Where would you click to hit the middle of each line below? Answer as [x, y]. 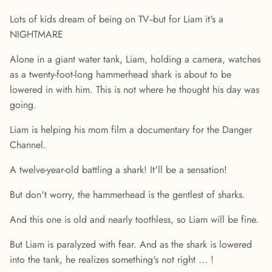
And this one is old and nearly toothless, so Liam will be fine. [134, 220]
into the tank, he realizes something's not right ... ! [112, 260]
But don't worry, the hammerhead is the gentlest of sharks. [127, 195]
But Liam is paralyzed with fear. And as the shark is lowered [131, 245]
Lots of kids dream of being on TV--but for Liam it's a [117, 19]
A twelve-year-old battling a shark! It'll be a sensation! [118, 170]
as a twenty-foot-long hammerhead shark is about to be [121, 75]
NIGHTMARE [36, 35]
